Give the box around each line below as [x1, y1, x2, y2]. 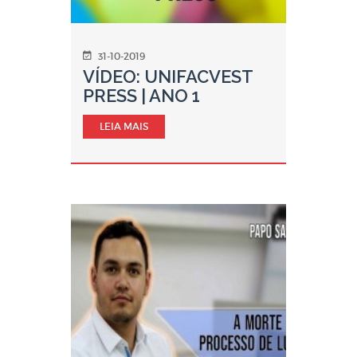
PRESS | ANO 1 [83, 85, 200, 106]
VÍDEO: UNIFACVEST [83, 66, 253, 87]
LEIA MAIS [100, 120, 148, 132]
